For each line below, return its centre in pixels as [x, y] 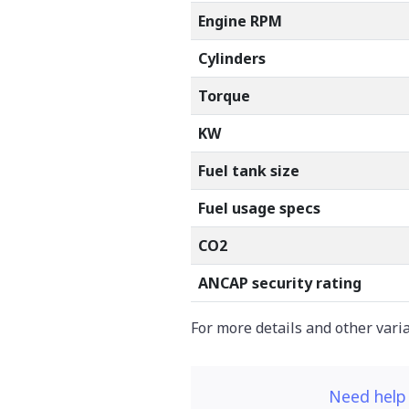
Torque [224, 95]
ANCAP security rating [280, 283]
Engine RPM [240, 21]
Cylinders [232, 58]
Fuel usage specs [259, 208]
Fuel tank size [249, 170]
